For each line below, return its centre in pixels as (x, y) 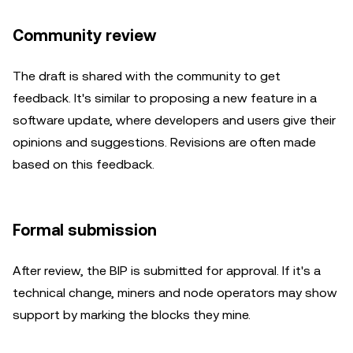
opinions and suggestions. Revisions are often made (164, 142)
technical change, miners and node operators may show (175, 293)
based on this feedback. (84, 164)
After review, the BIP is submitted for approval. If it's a (167, 271)
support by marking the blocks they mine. (132, 315)
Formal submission (85, 230)
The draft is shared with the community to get (147, 76)
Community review (84, 35)
